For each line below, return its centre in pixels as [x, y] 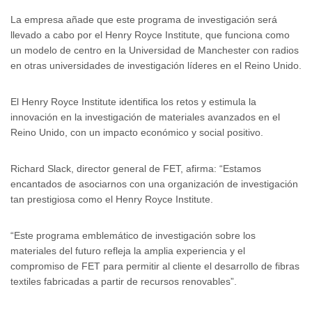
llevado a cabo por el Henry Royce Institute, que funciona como [150, 35]
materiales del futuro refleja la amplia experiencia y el [128, 251]
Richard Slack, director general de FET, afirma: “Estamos [136, 169]
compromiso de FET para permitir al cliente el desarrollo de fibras [155, 266]
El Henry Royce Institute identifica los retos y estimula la [133, 102]
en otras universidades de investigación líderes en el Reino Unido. [156, 65]
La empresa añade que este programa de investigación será [144, 19]
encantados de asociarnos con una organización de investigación [154, 184]
